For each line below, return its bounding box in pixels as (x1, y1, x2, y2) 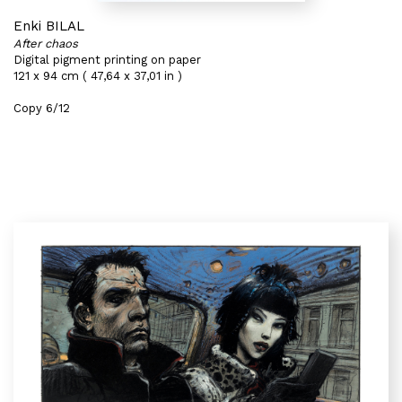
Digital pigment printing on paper (13, 53, 201, 66)
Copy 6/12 (13, 101, 70, 115)
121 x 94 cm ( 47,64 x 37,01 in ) (13, 69, 182, 83)
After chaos (13, 37, 78, 50)
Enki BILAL (13, 18, 84, 34)
